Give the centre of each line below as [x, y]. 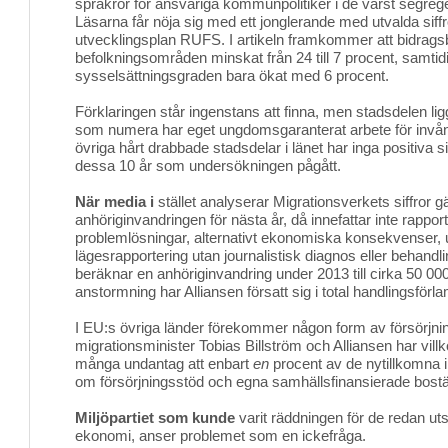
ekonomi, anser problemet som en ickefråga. [220, 435]
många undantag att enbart [164, 363]
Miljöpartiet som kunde [155, 417]
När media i [114, 201]
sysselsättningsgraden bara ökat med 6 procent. [232, 75]
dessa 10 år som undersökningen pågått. [208, 165]
